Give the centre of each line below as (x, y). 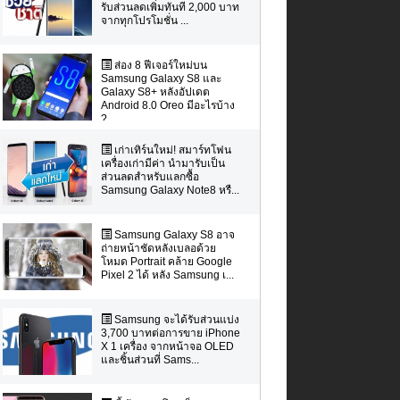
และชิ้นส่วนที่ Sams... (150, 359)
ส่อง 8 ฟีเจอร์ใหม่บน (159, 65)
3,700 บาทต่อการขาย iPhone (170, 333)
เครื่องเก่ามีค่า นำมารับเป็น (162, 163)
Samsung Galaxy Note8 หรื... (170, 190)
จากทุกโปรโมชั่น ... (144, 20)
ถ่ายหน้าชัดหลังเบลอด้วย (158, 248)
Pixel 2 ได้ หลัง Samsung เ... (167, 275)
